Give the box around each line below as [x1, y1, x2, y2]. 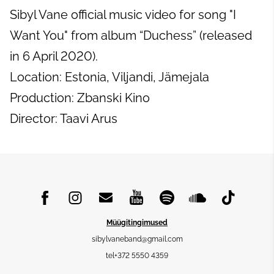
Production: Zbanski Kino [10, 90, 150, 105]
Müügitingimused [106, 218, 168, 227]
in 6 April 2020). [10, 48, 104, 64]
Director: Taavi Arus [10, 111, 117, 126]
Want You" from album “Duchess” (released [10, 28, 252, 43]
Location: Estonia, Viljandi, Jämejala [10, 69, 209, 84]
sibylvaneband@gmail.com [91, 235, 183, 243]
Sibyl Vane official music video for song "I [10, 7, 236, 22]
